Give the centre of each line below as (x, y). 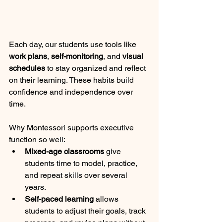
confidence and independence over (72, 92)
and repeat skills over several (77, 175)
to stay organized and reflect (96, 68)
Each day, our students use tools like (74, 45)
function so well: (37, 140)
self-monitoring (77, 56)
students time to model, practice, (82, 164)
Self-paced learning (59, 199)
